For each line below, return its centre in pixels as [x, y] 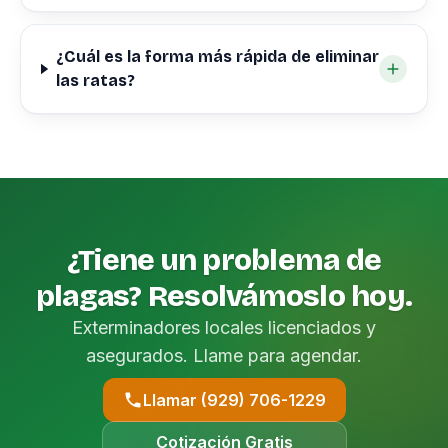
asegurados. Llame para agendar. [224, 355]
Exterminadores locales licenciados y [224, 327]
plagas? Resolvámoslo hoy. [224, 296]
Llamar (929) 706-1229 [234, 400]
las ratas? [95, 80]
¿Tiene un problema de [224, 260]
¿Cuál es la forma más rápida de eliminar [217, 56]
